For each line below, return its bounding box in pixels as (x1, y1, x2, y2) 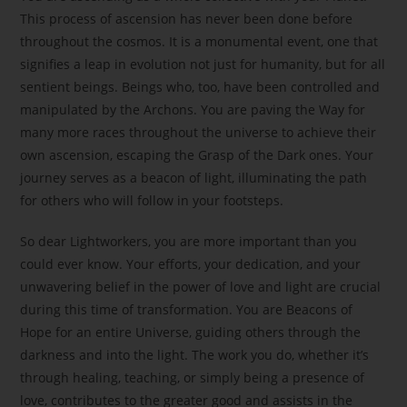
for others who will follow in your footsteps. (20, 192, 284, 210)
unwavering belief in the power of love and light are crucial (20, 278, 382, 296)
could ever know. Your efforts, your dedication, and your (20, 255, 362, 273)
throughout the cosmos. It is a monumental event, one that (20, 33, 379, 51)
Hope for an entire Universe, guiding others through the (20, 323, 362, 342)
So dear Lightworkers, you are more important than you (20, 233, 358, 251)
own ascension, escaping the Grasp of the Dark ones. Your (20, 146, 374, 164)
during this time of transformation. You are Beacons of (20, 301, 353, 319)
